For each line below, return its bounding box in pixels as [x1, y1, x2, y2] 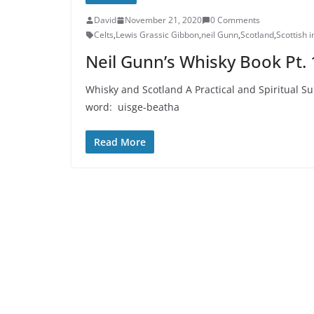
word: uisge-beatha [86, 100, 179, 114]
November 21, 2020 [125, 14, 202, 27]
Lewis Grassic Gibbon [116, 29, 199, 41]
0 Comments [210, 14, 260, 27]
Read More [94, 135, 146, 149]
